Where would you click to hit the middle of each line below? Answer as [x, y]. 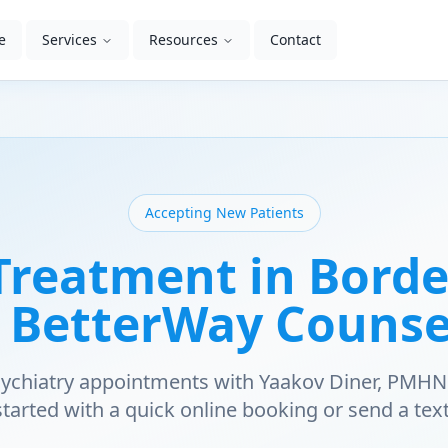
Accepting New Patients [224, 212]
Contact [295, 39]
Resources [183, 39]
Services [69, 39]
